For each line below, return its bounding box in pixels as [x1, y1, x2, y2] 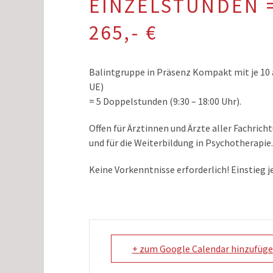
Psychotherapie [205, 136, 271, 149]
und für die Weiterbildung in [88, 136, 205, 149]
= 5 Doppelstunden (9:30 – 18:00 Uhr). [88, 94, 241, 107]
